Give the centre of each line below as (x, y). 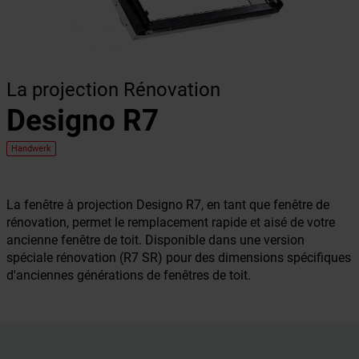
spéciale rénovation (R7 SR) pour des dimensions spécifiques (179, 258)
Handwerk (31, 149)
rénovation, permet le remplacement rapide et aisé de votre (171, 222)
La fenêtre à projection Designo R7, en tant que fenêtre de (168, 205)
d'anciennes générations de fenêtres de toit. (129, 275)
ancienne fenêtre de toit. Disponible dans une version (155, 240)
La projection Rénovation (113, 90)
